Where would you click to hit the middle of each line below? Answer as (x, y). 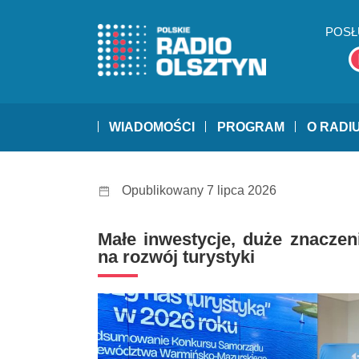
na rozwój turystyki (176, 257)
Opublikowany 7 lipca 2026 (199, 191)
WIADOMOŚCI (152, 127)
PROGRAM (251, 127)
